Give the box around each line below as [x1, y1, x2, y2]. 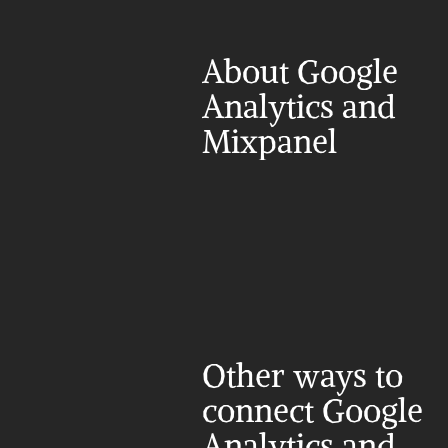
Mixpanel [202, 122, 337, 162]
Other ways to [202, 356, 403, 396]
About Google [202, 52, 398, 92]
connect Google [202, 391, 423, 431]
